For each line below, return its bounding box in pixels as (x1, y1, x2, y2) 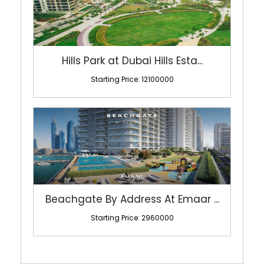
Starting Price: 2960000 (90, 183, 174, 194)
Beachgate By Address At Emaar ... (45, 163, 219, 177)
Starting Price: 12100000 (90, 45, 174, 55)
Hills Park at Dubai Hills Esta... (61, 24, 203, 39)
